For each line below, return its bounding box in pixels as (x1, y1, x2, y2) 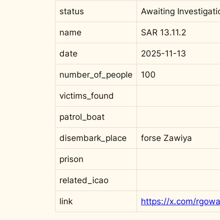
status (59, 6, 84, 16)
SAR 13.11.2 (141, 27, 186, 37)
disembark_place (59, 133, 127, 143)
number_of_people (59, 69, 133, 80)
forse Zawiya (141, 133, 192, 143)
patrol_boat (59, 111, 105, 122)
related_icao (59, 175, 109, 185)
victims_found (59, 90, 114, 101)
